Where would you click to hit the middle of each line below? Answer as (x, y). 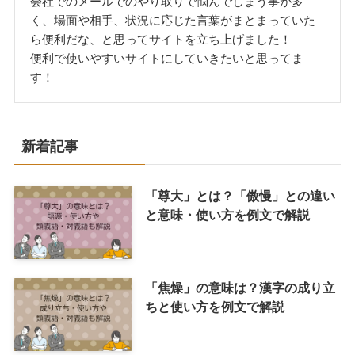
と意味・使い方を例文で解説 (227, 214)
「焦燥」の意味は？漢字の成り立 (240, 287)
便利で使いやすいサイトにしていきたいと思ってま (167, 58)
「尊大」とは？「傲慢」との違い (240, 195)
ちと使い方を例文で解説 (214, 306)
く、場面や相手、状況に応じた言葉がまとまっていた (173, 20)
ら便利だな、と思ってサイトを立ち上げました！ (161, 39)
